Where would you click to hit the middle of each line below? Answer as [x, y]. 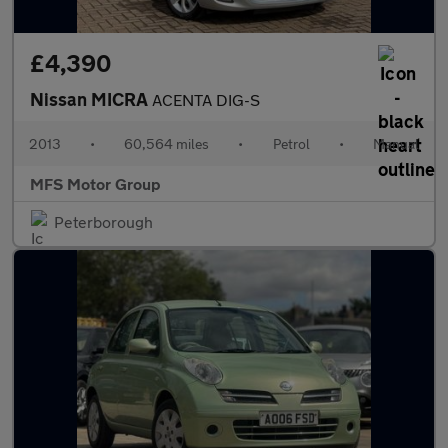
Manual [395, 143]
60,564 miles [167, 143]
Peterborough [103, 221]
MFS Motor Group [95, 183]
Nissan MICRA [91, 99]
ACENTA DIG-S [206, 99]
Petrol [291, 143]
